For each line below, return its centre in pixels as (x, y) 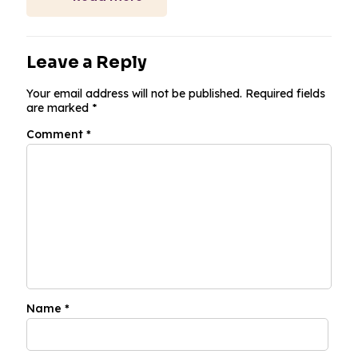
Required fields (285, 93)
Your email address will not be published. (134, 93)
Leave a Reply (87, 62)
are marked (59, 107)
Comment (56, 134)
